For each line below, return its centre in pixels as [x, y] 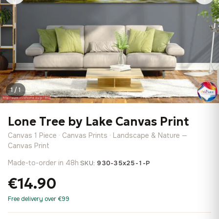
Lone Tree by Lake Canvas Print [99, 122]
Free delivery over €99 [39, 199]
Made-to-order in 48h [43, 163]
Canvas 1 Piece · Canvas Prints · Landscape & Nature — [98, 135]
